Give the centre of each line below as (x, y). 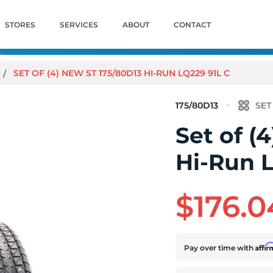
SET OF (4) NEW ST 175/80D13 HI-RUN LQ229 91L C (122, 73)
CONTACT (192, 24)
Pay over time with (220, 247)
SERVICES (79, 24)
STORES (20, 24)
